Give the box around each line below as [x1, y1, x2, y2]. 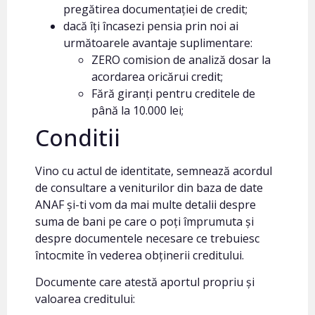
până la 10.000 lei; [91, 103, 184, 118]
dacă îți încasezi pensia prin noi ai [63, 18, 238, 34]
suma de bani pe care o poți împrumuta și [35, 214, 254, 229]
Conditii [35, 122, 120, 153]
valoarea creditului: [35, 291, 135, 307]
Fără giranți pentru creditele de [91, 86, 255, 101]
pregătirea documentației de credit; [63, 1, 247, 17]
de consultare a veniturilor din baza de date [35, 180, 263, 195]
